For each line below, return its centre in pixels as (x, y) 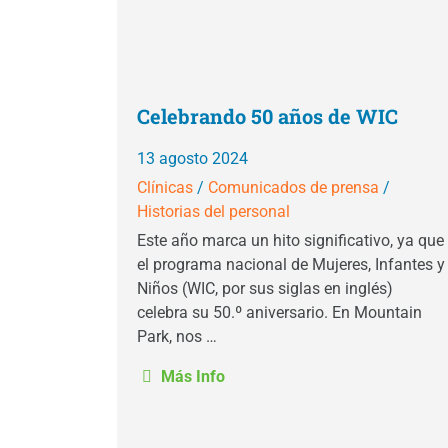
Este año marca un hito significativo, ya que (290, 240)
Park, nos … (177, 336)
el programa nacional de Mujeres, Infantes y (291, 264)
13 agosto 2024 (192, 158)
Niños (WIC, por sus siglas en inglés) (265, 288)
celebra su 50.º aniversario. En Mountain (279, 312)
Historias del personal (213, 211)
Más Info (191, 376)
